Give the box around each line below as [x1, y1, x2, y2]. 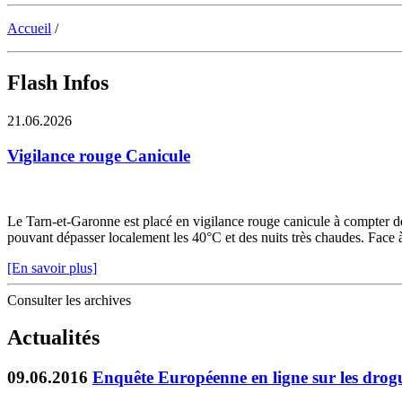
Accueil [7, 21, 51, 37]
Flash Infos [7, 71, 109, 95]
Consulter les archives [7, 292, 131, 308]
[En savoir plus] [7, 259, 97, 275]
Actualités [7, 326, 100, 350]
